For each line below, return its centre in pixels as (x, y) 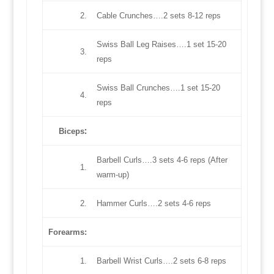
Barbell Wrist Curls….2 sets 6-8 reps (161, 261)
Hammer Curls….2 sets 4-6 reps (154, 204)
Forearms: (67, 232)
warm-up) (113, 175)
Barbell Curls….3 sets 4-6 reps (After (162, 160)
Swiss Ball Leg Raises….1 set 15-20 (161, 45)
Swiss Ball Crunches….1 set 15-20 (158, 88)
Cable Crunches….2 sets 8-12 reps (158, 16)
